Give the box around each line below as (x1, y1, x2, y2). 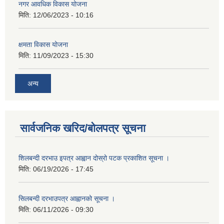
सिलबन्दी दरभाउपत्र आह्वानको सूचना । (18, 194, 115, 203)
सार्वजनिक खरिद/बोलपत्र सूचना (20, 122, 145, 135)
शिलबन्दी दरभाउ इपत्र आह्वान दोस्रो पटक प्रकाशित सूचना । (18, 154, 169, 162)
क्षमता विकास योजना (18, 40, 68, 48)
